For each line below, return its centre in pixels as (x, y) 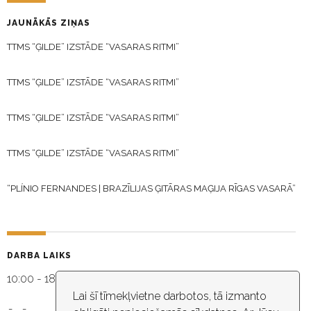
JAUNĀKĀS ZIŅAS (49, 23)
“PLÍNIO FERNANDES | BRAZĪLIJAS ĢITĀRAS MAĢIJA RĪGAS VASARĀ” (151, 188)
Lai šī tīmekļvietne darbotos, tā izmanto (170, 296)
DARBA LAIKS (39, 255)
